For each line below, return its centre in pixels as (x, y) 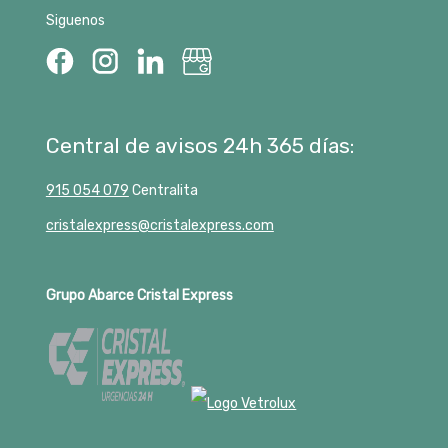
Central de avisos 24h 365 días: (199, 145)
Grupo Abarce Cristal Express (139, 295)
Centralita (163, 190)
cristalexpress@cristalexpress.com (159, 225)
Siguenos (75, 20)
